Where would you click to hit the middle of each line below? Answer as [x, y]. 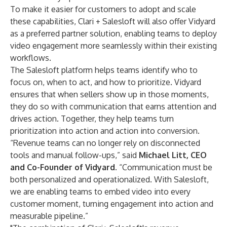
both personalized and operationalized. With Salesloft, [109, 179]
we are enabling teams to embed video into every [100, 192]
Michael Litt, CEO [173, 155]
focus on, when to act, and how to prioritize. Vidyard [106, 82]
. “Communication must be [164, 167]
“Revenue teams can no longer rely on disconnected [105, 143]
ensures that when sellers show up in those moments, [109, 94]
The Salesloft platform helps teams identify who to [104, 70]
